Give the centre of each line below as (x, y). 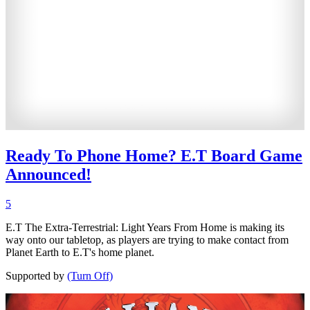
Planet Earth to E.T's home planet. (80, 253)
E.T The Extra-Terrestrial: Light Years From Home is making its (145, 228)
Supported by (36, 276)
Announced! (48, 175)
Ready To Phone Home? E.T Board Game (154, 156)
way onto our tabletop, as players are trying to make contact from (147, 240)
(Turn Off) (90, 276)
